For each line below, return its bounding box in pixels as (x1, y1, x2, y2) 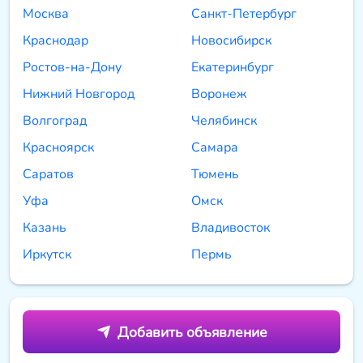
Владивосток (191, 219, 270, 237)
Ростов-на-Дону (23, 58, 122, 77)
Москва (23, 5, 69, 23)
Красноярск (23, 139, 94, 157)
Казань (23, 219, 66, 237)
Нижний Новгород (23, 85, 135, 104)
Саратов (23, 165, 74, 184)
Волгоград (23, 112, 87, 130)
